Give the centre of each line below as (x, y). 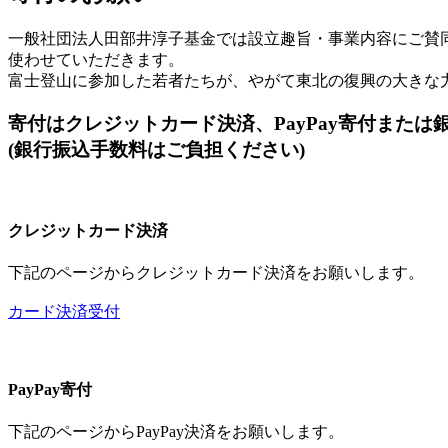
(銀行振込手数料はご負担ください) (156, 149)
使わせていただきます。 (96, 59)
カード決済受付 (64, 311)
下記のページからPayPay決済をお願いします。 (176, 432)
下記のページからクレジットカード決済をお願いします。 (216, 272)
